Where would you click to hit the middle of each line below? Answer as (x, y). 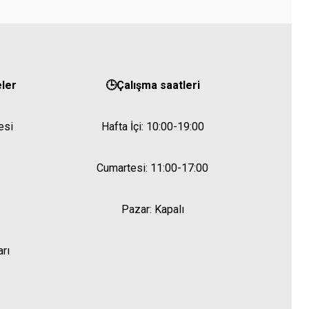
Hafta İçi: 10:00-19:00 (152, 127)
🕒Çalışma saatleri (152, 85)
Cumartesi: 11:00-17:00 (153, 168)
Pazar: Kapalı (152, 209)
